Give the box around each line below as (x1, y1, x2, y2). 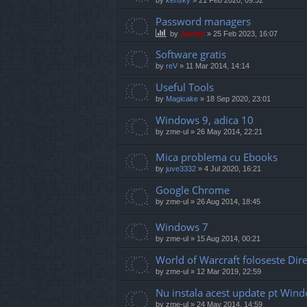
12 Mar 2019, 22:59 (197, 267, 261, 276)
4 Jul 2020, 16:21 (204, 164, 261, 173)
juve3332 (166, 164, 196, 173)
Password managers (156, 14, 251, 28)
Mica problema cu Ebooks (156, 149, 278, 164)
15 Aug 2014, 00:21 (197, 234, 260, 243)
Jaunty (180, 29, 205, 38)
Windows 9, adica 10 (156, 112, 254, 127)
